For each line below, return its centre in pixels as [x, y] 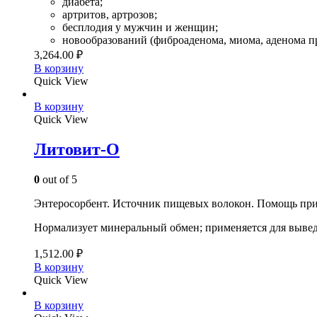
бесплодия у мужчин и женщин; [140, 27]
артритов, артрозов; [110, 14]
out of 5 [58, 179]
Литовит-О [77, 149]
